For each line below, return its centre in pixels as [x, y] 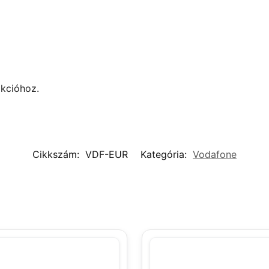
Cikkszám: [57, 154]
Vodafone [215, 154]
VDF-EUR [107, 154]
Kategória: [165, 154]
